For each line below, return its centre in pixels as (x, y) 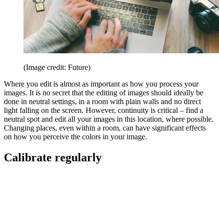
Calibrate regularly (53, 157)
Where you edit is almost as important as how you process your (101, 84)
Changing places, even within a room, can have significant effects (105, 128)
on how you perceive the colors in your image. (77, 136)
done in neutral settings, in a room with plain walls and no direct (102, 101)
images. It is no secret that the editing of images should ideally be (104, 92)
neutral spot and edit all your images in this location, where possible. (109, 119)
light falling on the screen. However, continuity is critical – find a (104, 110)
